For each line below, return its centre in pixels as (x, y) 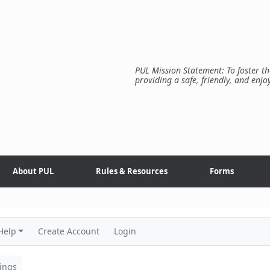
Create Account (68, 231)
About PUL (33, 171)
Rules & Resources (132, 171)
